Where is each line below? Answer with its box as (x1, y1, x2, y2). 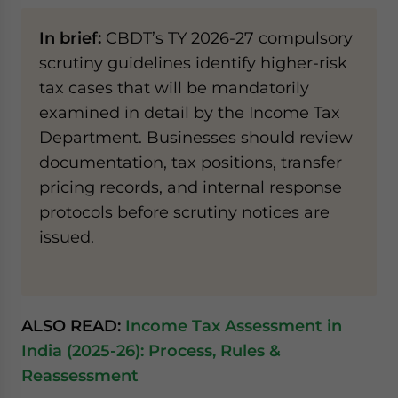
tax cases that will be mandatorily (39, 78, 309, 97)
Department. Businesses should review (39, 128, 353, 147)
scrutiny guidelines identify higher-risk (39, 53, 347, 72)
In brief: (39, 28, 101, 47)
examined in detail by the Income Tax (39, 103, 340, 122)
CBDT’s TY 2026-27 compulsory (101, 28, 353, 47)
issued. (39, 227, 94, 246)
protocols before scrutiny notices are (39, 203, 330, 221)
